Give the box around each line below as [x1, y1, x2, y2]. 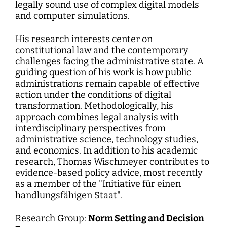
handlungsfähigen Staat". [15, 190, 122, 201]
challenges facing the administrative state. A [15, 56, 204, 67]
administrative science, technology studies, [15, 134, 198, 145]
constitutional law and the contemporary [15, 45, 188, 56]
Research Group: [15, 213, 88, 224]
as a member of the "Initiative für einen [15, 178, 181, 190]
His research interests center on [15, 33, 153, 45]
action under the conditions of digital [15, 89, 171, 100]
